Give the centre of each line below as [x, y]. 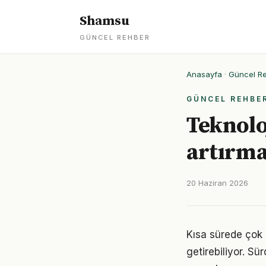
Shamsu [104, 21]
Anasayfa [204, 74]
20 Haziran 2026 [217, 183]
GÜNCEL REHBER [115, 37]
